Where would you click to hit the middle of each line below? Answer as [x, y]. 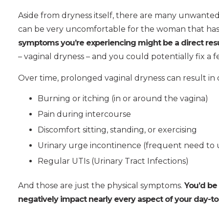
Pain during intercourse [84, 114]
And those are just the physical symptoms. [101, 185]
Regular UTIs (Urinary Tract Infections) [113, 161]
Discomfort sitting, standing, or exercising [117, 130]
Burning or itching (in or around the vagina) [123, 98]
